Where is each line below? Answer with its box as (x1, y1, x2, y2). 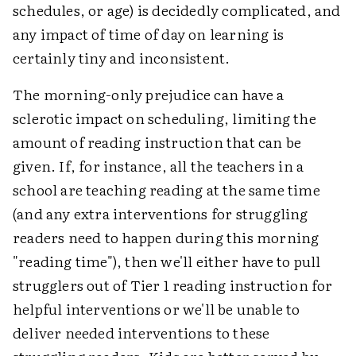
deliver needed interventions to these (13, 321, 270, 343)
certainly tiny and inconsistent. (13, 46, 230, 68)
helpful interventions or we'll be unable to (13, 297, 300, 319)
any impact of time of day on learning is (13, 22, 284, 44)
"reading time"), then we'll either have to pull (13, 250, 321, 272)
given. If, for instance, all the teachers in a (13, 154, 304, 176)
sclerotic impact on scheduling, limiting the (13, 106, 316, 129)
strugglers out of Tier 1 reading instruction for (13, 273, 333, 296)
